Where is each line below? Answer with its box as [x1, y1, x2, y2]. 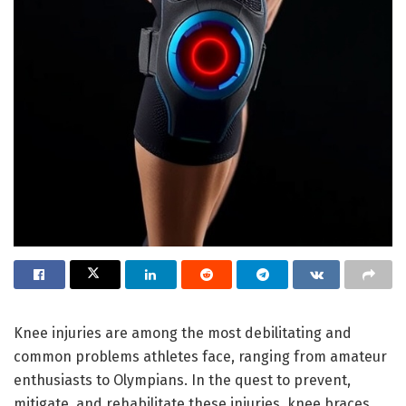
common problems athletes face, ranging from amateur [14, 347, 387, 365]
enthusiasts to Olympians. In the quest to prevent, [14, 371, 351, 389]
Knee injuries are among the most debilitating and [14, 324, 352, 342]
